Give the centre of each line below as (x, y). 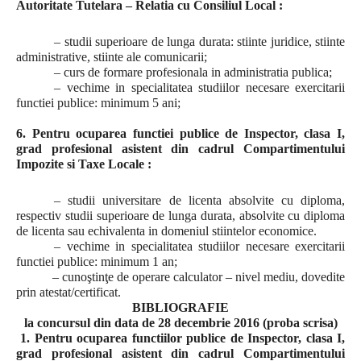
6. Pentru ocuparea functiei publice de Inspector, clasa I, (180, 133)
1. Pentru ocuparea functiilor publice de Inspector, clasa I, (180, 338)
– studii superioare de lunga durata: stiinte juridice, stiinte (199, 41)
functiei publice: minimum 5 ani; (98, 103)
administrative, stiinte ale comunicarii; (112, 57)
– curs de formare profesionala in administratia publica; (193, 72)
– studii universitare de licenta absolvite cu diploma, (199, 200)
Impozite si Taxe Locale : (84, 164)
